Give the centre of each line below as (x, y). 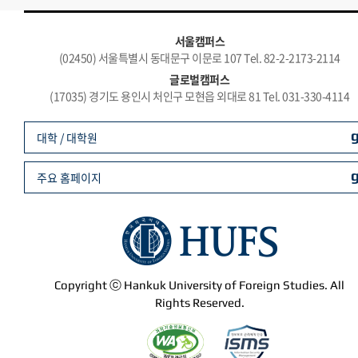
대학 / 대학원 (67, 137)
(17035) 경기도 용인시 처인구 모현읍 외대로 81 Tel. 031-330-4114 (200, 96)
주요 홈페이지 (69, 177)
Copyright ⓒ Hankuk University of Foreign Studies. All (200, 285)
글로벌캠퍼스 (200, 79)
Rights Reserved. (200, 302)
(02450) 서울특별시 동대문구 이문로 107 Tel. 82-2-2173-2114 (200, 58)
